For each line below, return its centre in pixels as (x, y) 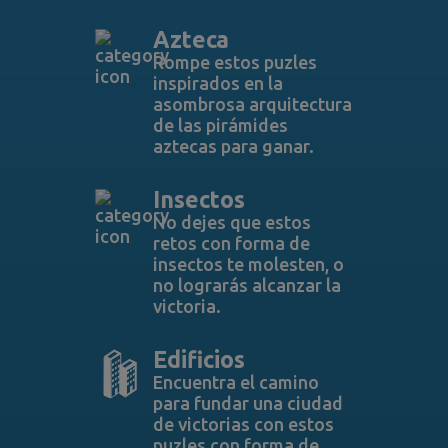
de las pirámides (220, 125)
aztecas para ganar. (233, 146)
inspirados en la (217, 83)
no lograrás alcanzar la (246, 285)
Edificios (198, 359)
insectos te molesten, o (248, 264)
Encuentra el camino (235, 382)
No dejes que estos (231, 222)
